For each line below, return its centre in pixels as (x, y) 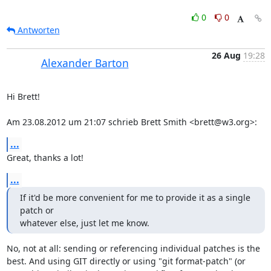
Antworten (37, 30)
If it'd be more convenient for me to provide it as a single (135, 198)
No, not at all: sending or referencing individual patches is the (133, 248)
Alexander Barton (85, 63)
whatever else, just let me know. (84, 223)
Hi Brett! (23, 96)
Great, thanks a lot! (45, 158)
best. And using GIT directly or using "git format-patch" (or (126, 261)
